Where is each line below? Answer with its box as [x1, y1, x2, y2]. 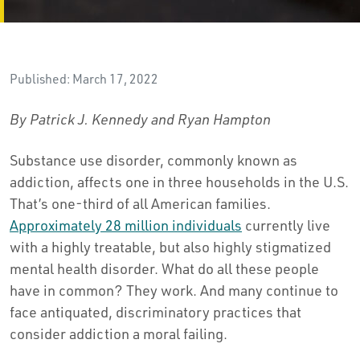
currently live [242, 215, 330, 234]
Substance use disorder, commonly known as [10, 150, 297, 169]
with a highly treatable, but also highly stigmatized [10, 237, 331, 256]
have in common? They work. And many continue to [10, 280, 338, 299]
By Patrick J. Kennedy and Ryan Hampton [10, 109, 271, 128]
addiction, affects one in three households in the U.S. [10, 172, 349, 190]
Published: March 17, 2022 [10, 70, 158, 87]
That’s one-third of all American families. [10, 194, 271, 212]
